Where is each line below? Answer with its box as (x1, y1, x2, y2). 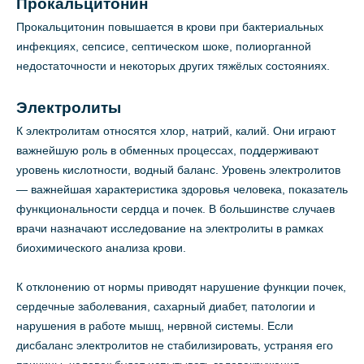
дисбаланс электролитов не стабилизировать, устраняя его (16, 339, 333, 353)
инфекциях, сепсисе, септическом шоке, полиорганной (16, 40, 311, 54)
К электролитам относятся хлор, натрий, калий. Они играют (16, 124, 336, 138)
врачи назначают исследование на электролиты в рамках (16, 222, 323, 236)
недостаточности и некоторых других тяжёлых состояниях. (16, 59, 330, 73)
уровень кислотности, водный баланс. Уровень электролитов (16, 163, 340, 177)
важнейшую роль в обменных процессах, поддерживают (16, 144, 318, 158)
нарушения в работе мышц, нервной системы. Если (16, 319, 293, 333)
